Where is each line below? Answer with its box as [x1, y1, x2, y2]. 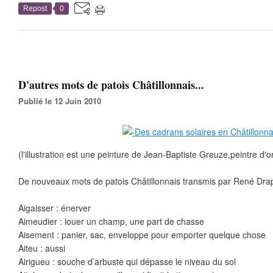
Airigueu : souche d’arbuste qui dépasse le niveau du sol [18, 255, 236, 268]
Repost [23, 4, 47, 13]
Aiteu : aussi [18, 242, 65, 254]
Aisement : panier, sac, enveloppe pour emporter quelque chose [18, 229, 266, 241]
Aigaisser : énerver [18, 202, 91, 214]
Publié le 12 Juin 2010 [24, 95, 101, 107]
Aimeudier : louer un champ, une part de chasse [18, 215, 204, 227]
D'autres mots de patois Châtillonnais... [18, 77, 204, 93]
